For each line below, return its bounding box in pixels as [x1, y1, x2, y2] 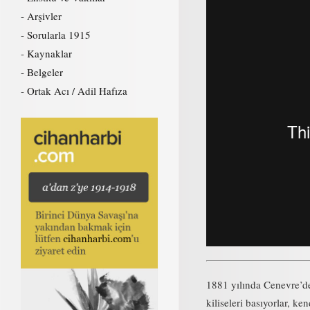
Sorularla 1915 [27, 28, 91, 42]
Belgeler [27, 65, 63, 79]
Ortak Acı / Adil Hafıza [27, 84, 127, 98]
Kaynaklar [27, 46, 72, 60]
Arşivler [27, 9, 62, 23]
